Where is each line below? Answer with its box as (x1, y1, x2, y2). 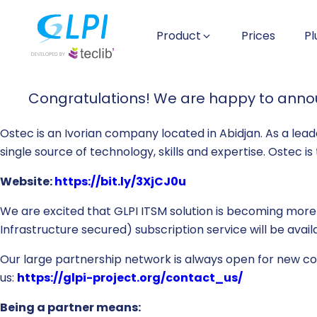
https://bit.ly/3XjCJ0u (54, 173, 186, 190)
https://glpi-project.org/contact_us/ (17, 269, 243, 286)
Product (156, 28, 201, 45)
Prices (241, 28, 275, 45)
